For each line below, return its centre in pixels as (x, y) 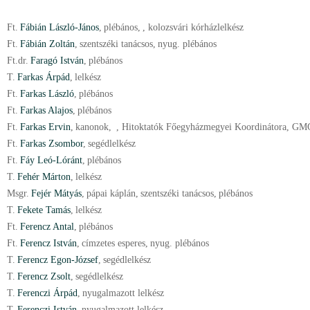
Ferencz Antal (47, 227)
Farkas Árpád (44, 77)
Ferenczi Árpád (47, 293)
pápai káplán (111, 193)
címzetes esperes (113, 243)
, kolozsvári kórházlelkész (193, 27)
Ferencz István (48, 243)
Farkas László (47, 94)
